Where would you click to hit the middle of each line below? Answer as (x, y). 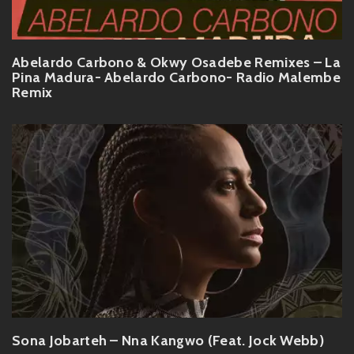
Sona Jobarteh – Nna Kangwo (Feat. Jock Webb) (168, 341)
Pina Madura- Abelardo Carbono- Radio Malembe (177, 78)
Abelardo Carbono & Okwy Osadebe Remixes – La (177, 63)
